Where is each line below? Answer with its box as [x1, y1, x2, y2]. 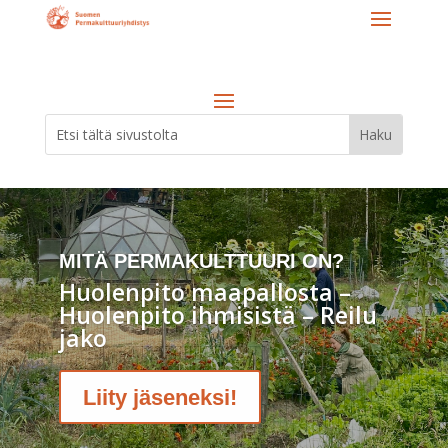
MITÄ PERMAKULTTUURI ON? [58, 250, 344, 273]
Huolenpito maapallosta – [58, 276, 351, 309]
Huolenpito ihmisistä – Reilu [58, 299, 377, 332]
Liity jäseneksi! [82, 384, 237, 410]
